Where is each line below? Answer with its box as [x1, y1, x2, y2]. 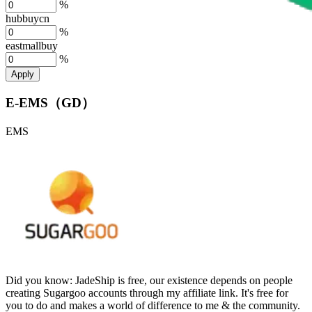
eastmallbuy [6, 39, 58, 52]
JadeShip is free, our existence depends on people [75, 274, 292, 286]
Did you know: [6, 274, 72, 286]
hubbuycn [6, 12, 49, 24]
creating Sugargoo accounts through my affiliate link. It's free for [6, 287, 288, 299]
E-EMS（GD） [6, 95, 95, 111]
